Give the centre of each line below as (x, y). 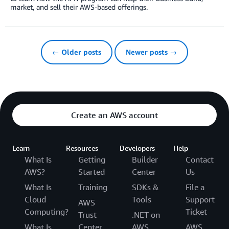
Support (200, 200)
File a (195, 187)
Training (93, 187)
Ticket (196, 212)
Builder (145, 160)
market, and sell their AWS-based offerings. (79, 7)
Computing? (47, 212)
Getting (92, 160)
